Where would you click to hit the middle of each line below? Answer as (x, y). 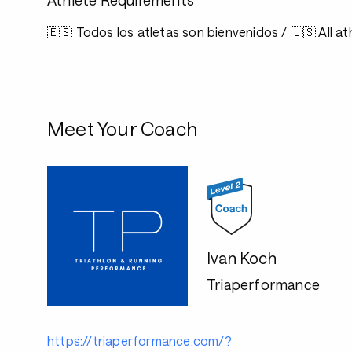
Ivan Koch (242, 257)
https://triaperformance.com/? (139, 341)
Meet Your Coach (122, 128)
